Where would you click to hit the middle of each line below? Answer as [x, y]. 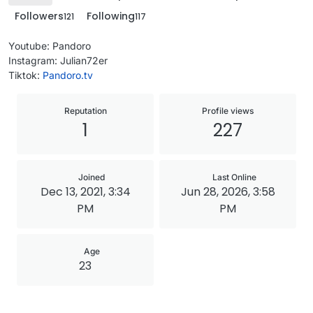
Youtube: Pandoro [50, 46]
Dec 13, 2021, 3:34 [85, 192]
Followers [39, 16]
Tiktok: [26, 75]
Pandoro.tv [68, 75]
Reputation [85, 111]
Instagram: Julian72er [58, 60]
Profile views [228, 111]
